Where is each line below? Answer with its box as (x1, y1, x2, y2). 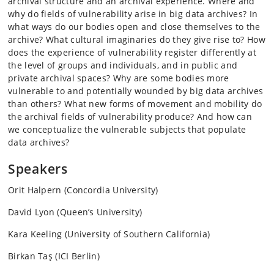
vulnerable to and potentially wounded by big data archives (8, 85, 264, 97)
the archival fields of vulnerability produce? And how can (8, 111, 253, 123)
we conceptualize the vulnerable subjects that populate (8, 124, 246, 136)
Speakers (8, 160, 68, 178)
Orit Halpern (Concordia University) (8, 184, 158, 196)
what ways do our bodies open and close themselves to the (8, 21, 261, 33)
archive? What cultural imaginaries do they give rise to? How (8, 34, 265, 46)
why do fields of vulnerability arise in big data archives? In (8, 8, 258, 20)
